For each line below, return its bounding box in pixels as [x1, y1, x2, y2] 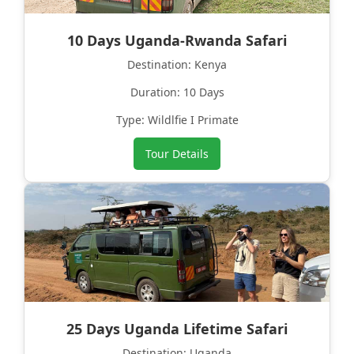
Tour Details [145, 146, 209, 162]
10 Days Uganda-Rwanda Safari [67, 31, 287, 51]
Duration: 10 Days [130, 85, 224, 100]
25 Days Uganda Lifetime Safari [66, 319, 288, 339]
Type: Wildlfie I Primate [115, 112, 239, 128]
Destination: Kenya [127, 57, 227, 73]
